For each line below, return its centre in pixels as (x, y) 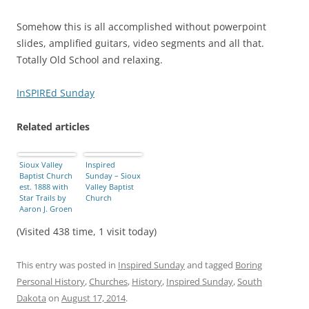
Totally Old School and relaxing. (90, 60)
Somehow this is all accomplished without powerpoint (141, 27)
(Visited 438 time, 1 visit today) (87, 232)
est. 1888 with (44, 187)
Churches (108, 282)
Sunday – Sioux (113, 176)
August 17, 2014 (93, 298)
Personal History (51, 282)
